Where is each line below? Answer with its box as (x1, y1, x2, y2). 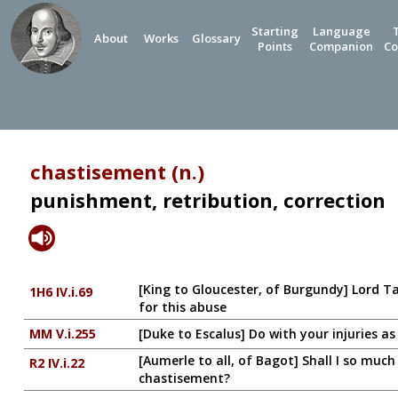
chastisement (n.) (29, 158, 204, 185)
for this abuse (138, 298, 227, 315)
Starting (251, 23, 298, 39)
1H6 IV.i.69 (28, 283, 92, 300)
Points (258, 38, 292, 54)
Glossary (192, 30, 241, 46)
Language (312, 23, 370, 39)
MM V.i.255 (28, 325, 96, 342)
